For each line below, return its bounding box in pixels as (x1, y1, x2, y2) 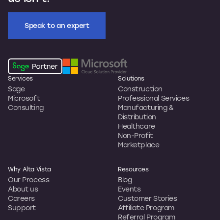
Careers (8, 193, 35, 203)
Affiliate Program (118, 203, 174, 212)
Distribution (118, 112, 156, 121)
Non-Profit (118, 131, 153, 140)
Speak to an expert (25, 21, 89, 30)
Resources (118, 165, 149, 173)
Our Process (8, 175, 50, 184)
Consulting (8, 103, 44, 112)
